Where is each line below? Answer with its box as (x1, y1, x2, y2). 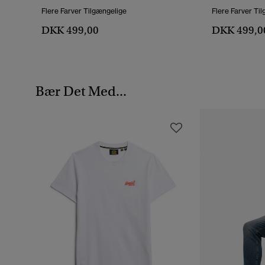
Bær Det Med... (35, 82, 127, 99)
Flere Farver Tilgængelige (41, 7, 127, 16)
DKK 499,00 (41, 24, 99, 37)
